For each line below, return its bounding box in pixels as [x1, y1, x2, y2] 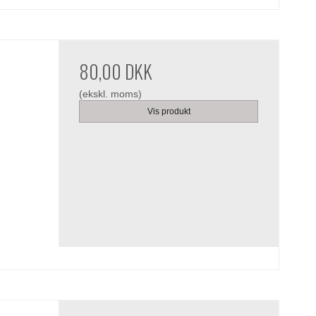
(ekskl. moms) [79, 87, 142, 99]
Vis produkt [147, 106, 190, 116]
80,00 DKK [79, 57, 153, 85]
